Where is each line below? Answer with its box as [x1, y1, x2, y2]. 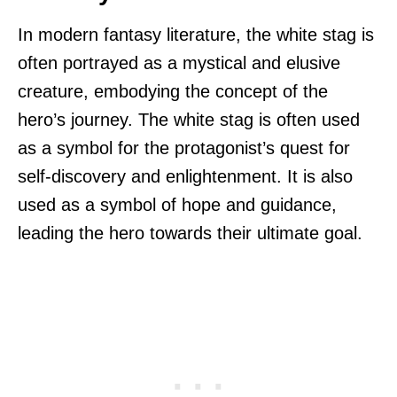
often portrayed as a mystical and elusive [18, 52, 340, 73]
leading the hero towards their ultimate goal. [18, 222, 362, 243]
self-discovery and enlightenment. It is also [18, 166, 353, 186]
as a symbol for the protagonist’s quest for [18, 137, 350, 158]
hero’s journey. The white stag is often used [18, 109, 360, 129]
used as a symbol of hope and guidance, [18, 194, 337, 214]
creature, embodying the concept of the [18, 81, 328, 101]
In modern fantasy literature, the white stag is [18, 24, 374, 44]
